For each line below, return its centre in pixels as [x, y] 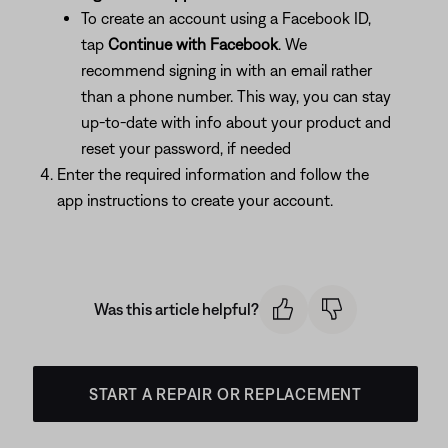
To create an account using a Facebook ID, [226, 18]
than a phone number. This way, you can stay [236, 96]
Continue [140, 44]
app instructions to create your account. [195, 200]
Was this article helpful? [176, 309]
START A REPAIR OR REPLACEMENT [225, 393]
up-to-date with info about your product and [236, 122]
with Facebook [225, 44]
